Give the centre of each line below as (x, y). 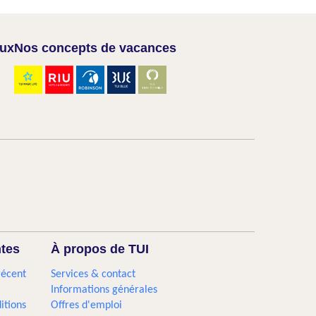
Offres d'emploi (87, 305)
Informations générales (104, 290)
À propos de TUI (100, 249)
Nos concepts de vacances (95, 48)
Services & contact (93, 274)
